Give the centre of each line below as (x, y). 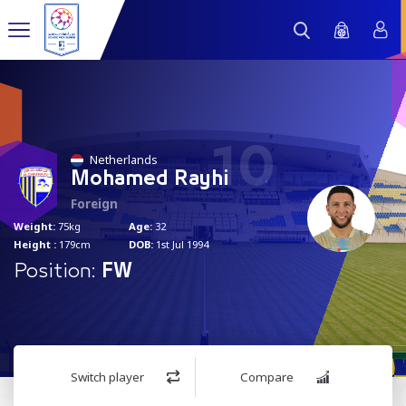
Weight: (34, 227)
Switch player (108, 377)
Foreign (94, 203)
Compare (267, 377)
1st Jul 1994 (181, 245)
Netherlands (124, 159)
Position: (54, 272)
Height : (35, 245)
